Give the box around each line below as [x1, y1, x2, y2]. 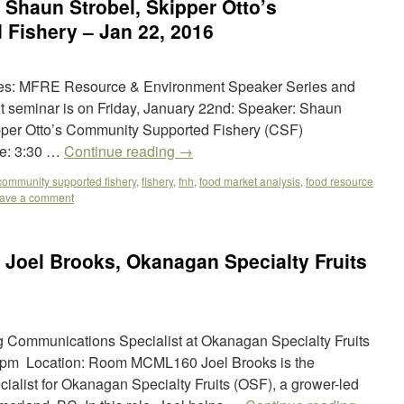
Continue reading [64, 141, 179, 161]
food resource [306, 173, 373, 188]
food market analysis [199, 173, 300, 188]
